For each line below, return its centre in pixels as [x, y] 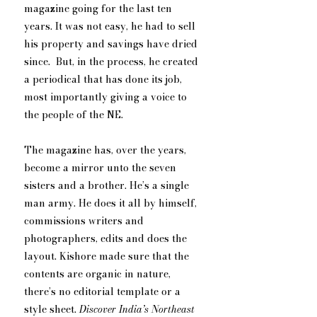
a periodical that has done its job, [104, 80]
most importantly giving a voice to [107, 97]
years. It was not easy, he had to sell [111, 27]
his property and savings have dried [112, 44]
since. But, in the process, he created [113, 62]
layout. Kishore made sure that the [108, 257]
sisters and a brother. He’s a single [108, 186]
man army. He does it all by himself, [112, 203]
